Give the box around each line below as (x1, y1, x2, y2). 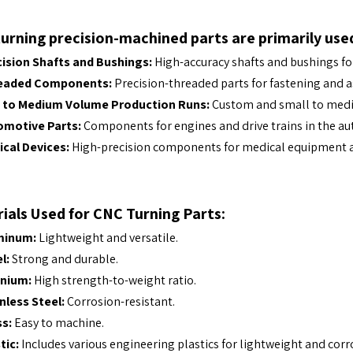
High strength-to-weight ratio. (32, 272, 196, 288)
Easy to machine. (12, 314, 104, 331)
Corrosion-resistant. (65, 293, 175, 310)
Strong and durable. (9, 251, 118, 267)
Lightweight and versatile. (36, 229, 178, 246)
